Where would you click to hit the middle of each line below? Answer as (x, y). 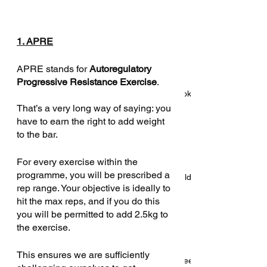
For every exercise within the (78, 162)
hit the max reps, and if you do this (89, 201)
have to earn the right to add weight (92, 121)
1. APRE (35, 41)
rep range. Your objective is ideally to (95, 188)
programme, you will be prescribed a (94, 175)
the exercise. (44, 227)
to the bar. (38, 134)
